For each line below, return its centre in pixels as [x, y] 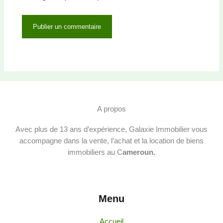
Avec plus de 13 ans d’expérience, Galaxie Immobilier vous [111, 130]
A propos [111, 109]
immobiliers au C [95, 153]
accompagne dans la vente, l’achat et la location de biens [111, 141]
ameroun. [139, 153]
